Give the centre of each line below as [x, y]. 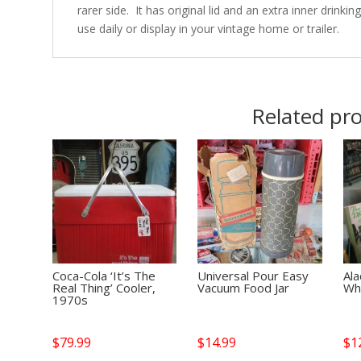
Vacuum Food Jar [244, 287]
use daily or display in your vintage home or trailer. [208, 28]
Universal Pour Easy [253, 275]
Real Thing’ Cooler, [104, 287]
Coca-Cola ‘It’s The [104, 275]
